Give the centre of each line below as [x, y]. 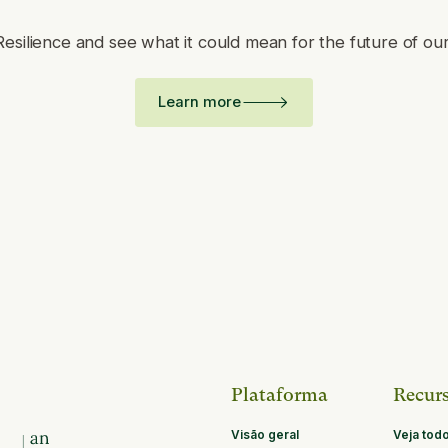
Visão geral [264, 435]
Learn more [200, 101]
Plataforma [279, 394]
